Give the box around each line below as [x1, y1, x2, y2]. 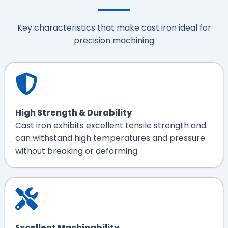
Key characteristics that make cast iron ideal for [17, 21, 211, 34]
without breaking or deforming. [15, 145, 139, 157]
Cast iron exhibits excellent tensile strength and [15, 119, 206, 131]
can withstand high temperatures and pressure [15, 132, 205, 144]
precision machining [74, 34, 154, 46]
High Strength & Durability [15, 106, 132, 119]
